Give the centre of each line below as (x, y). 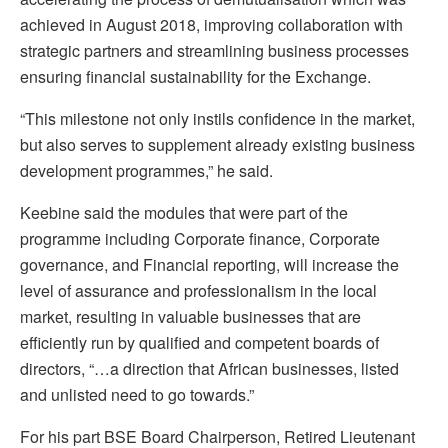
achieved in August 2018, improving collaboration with (211, 25)
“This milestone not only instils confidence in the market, (217, 119)
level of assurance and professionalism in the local (198, 291)
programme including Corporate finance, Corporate (200, 239)
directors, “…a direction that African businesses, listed (209, 369)
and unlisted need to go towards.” (137, 395)
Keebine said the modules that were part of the (184, 213)
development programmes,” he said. (146, 171)
